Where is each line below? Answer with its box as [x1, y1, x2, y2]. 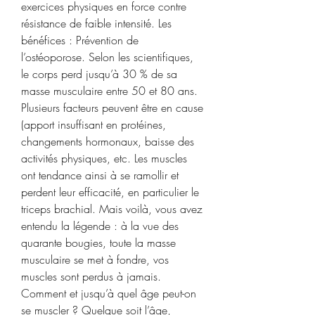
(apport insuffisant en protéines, [21, 116, 166, 132]
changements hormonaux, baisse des [21, 133, 194, 149]
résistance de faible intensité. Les [21, 15, 172, 31]
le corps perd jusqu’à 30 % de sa [21, 65, 177, 82]
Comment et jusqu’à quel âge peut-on [21, 285, 196, 301]
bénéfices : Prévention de [21, 32, 139, 48]
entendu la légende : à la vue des [21, 217, 179, 233]
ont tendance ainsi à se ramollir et [21, 167, 179, 183]
